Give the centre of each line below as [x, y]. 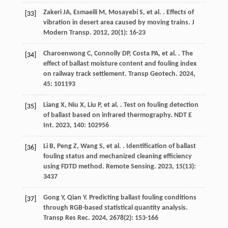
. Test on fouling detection [158, 105]
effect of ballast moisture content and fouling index [120, 64]
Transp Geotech [152, 74]
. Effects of [177, 13]
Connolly [107, 54]
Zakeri [52, 13]
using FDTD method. [74, 167]
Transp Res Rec [65, 218]
